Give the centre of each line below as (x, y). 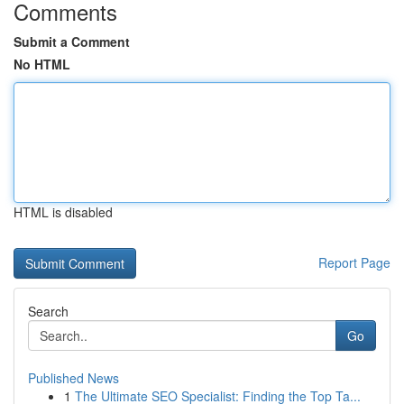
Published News (73, 378)
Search (48, 311)
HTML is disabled (63, 212)
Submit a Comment (72, 41)
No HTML (42, 64)
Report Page (354, 262)
